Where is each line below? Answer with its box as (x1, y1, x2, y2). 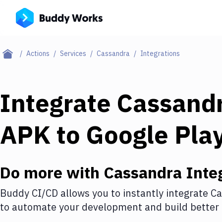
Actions (26, 49, 50, 58)
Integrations (140, 49, 180, 58)
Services (60, 49, 86, 58)
